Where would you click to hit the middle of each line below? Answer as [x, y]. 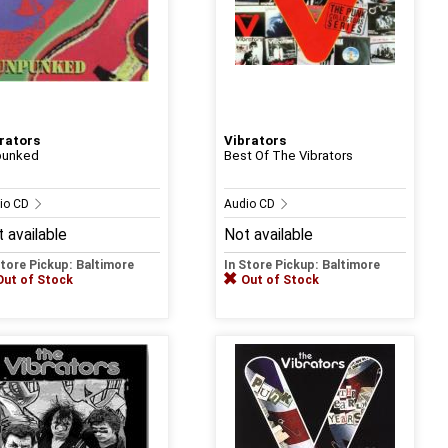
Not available [268, 234]
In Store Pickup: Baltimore [301, 264]
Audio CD [250, 203]
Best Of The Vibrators [288, 155]
